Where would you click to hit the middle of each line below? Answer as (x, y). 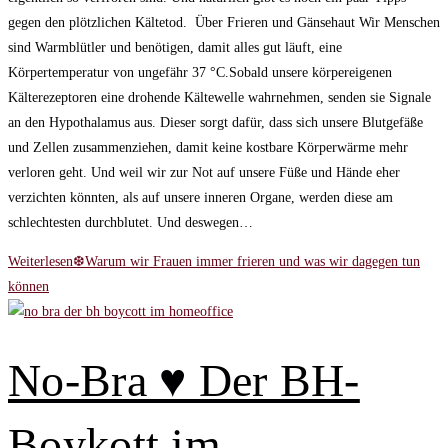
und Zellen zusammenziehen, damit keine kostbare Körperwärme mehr (208, 147)
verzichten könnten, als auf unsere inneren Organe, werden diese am (200, 197)
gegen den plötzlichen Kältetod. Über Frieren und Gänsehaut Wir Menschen (224, 22)
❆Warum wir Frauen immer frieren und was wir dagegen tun (246, 261)
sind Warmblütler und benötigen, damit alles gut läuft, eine (175, 47)
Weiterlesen (40, 261)
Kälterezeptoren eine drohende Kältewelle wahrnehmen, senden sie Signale (219, 97)
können (28, 286)
